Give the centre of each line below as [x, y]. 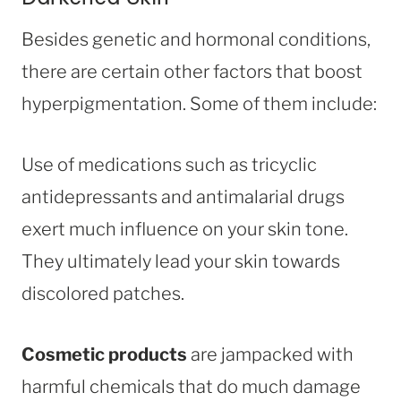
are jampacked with [270, 354]
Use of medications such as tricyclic [169, 164]
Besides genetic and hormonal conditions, [196, 39]
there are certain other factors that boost [192, 71]
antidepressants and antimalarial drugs [183, 196]
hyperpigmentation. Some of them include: [199, 103]
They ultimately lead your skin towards [181, 261]
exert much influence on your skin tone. [185, 229]
